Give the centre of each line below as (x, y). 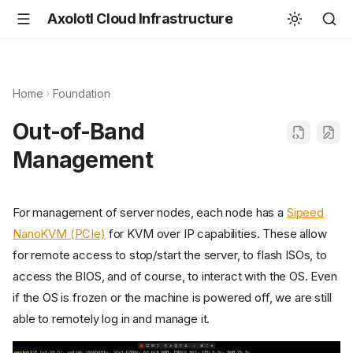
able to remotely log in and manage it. (111, 319)
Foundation (82, 93)
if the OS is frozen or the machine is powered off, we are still (172, 298)
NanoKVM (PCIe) (59, 234)
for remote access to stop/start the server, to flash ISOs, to (170, 255)
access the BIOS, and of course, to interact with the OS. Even (175, 277)
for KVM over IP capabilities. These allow (216, 234)
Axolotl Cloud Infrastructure (140, 19)
